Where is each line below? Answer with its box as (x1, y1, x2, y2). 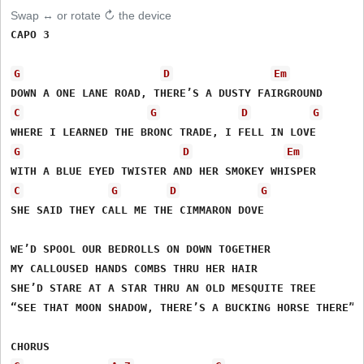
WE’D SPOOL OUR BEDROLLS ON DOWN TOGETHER (11, 242, 271, 255)
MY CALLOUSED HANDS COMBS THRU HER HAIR (11, 262, 258, 275)
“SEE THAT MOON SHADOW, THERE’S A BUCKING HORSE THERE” (11, 301, 356, 314)
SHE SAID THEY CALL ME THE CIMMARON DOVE (11, 203, 265, 216)
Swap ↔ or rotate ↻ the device (11, 8, 172, 22)
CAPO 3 (11, 28, 50, 41)
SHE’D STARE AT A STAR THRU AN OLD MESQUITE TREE (11, 281, 317, 294)
